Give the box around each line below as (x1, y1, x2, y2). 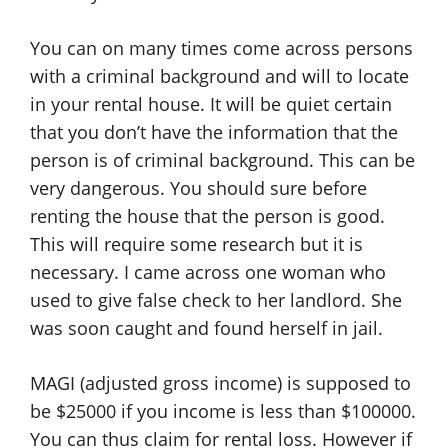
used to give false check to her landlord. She (30, 288, 402, 312)
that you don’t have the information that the (30, 120, 398, 144)
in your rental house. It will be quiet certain (30, 92, 392, 116)
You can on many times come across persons (30, 36, 413, 60)
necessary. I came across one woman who (30, 260, 386, 284)
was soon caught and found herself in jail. (30, 316, 383, 340)
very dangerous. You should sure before (30, 176, 367, 200)
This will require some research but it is (30, 232, 363, 256)
